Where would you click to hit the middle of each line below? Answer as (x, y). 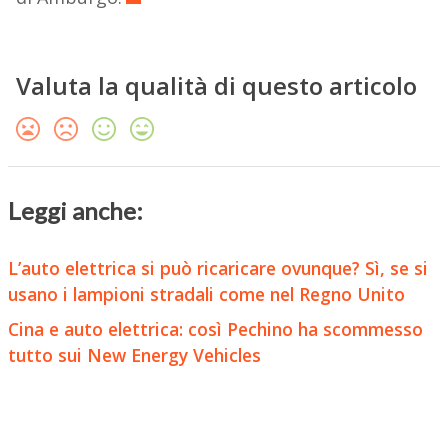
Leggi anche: (75, 211)
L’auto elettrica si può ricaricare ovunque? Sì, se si (217, 268)
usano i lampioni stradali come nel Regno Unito (206, 294)
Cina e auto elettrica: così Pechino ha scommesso (215, 328)
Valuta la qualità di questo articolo (216, 86)
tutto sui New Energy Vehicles (134, 354)
